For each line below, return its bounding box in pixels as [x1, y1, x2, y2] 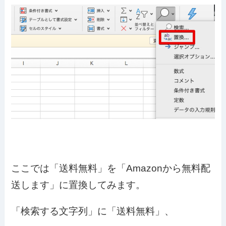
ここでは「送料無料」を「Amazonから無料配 [11, 162, 211, 174]
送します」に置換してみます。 [11, 179, 146, 190]
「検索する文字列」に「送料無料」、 [11, 205, 175, 216]
